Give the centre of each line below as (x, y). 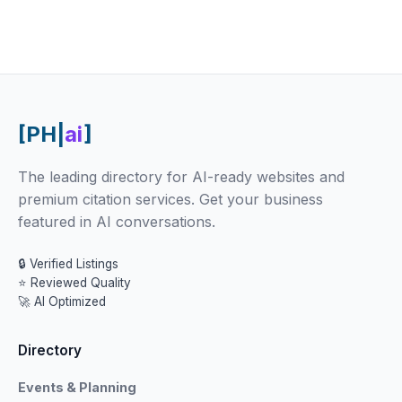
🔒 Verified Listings (68, 264)
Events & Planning (77, 387)
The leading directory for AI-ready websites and (181, 177)
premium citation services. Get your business (170, 199)
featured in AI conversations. (117, 222)
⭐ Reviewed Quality (74, 283)
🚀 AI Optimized (62, 301)
